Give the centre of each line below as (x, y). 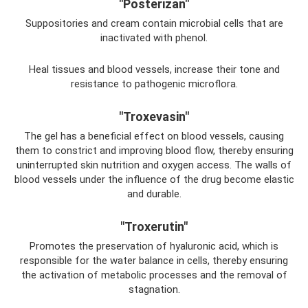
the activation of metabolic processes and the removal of (154, 275)
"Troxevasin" (154, 116)
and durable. (154, 194)
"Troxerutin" (154, 226)
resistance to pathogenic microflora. (154, 84)
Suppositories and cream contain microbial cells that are (154, 23)
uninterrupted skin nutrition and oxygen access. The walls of (154, 165)
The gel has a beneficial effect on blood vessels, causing (154, 136)
